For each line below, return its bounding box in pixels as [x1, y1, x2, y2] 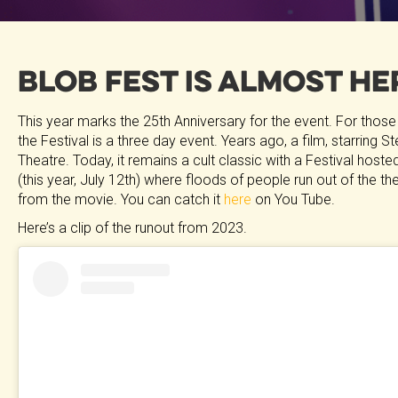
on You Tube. [251, 190, 335, 208]
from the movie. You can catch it [18, 190, 224, 208]
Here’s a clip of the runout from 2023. [18, 219, 247, 236]
